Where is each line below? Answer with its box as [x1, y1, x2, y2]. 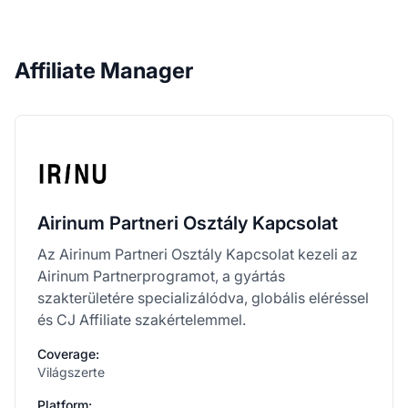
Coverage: [37, 345, 99, 362]
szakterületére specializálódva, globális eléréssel [37, 288, 369, 307]
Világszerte [37, 363, 105, 380]
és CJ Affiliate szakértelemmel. [37, 310, 246, 329]
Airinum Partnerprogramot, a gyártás [37, 266, 285, 285]
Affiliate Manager [15, 56, 193, 84]
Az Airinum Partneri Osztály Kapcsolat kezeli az [37, 244, 358, 263]
